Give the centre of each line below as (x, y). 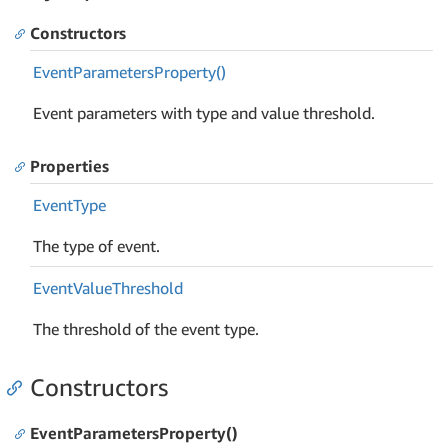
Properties (69, 166)
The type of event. (97, 245)
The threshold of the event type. (146, 328)
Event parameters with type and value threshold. (204, 112)
